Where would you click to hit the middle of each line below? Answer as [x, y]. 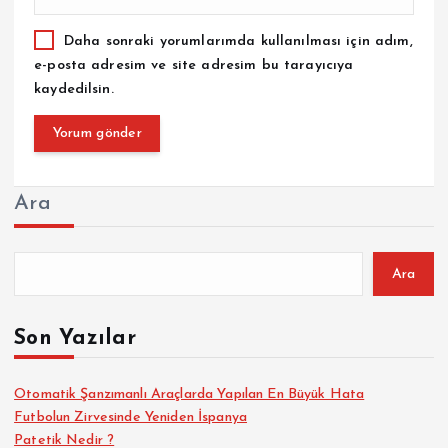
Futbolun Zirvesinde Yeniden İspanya [131, 418]
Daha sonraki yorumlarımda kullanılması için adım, [238, 42]
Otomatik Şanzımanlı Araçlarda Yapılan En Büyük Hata [189, 395]
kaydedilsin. [74, 90]
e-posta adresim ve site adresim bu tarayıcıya [194, 66]
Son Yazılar [75, 339]
